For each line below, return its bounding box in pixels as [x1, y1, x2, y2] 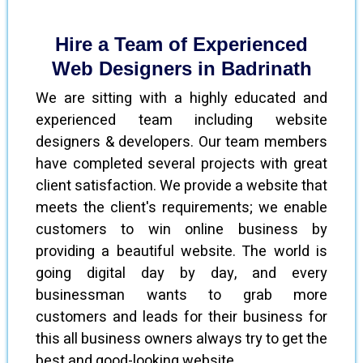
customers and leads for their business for [36, 305, 327, 328]
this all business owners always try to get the [36, 327, 327, 350]
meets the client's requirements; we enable [36, 196, 327, 219]
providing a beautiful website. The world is [36, 240, 327, 263]
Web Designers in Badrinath [51, 57, 312, 79]
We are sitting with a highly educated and [36, 87, 327, 109]
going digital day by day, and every [36, 262, 327, 284]
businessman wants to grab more [36, 284, 327, 306]
